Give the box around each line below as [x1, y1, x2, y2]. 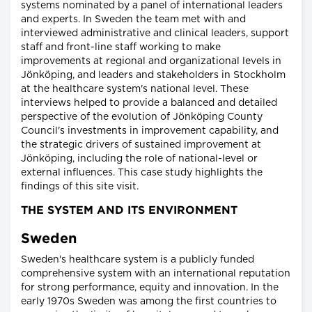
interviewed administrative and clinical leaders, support [21, 28, 289, 38]
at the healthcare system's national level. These [21, 84, 249, 94]
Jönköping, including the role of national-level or [21, 153, 258, 164]
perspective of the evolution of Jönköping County [21, 111, 263, 122]
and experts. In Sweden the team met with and [21, 14, 246, 24]
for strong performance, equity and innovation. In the [21, 282, 279, 292]
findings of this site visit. [21, 181, 139, 192]
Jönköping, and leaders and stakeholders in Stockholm [21, 70, 286, 80]
